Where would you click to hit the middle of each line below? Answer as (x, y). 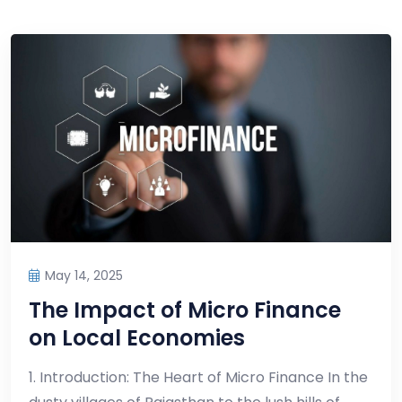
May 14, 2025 (84, 276)
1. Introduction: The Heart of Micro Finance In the (198, 378)
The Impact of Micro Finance (185, 310)
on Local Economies (137, 338)
